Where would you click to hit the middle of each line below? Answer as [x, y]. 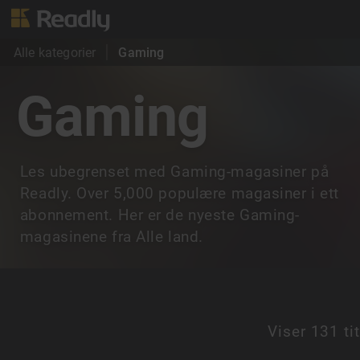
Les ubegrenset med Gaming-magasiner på [174, 172]
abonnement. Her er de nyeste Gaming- [160, 215]
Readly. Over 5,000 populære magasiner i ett [179, 194]
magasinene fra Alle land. [111, 237]
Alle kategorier [55, 52]
